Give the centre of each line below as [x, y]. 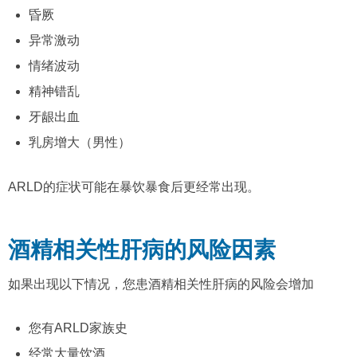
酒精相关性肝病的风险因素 [142, 249]
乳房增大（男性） [79, 143]
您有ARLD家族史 [78, 328]
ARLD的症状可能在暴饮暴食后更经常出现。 [134, 186]
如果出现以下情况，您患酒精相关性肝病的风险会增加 [161, 284]
